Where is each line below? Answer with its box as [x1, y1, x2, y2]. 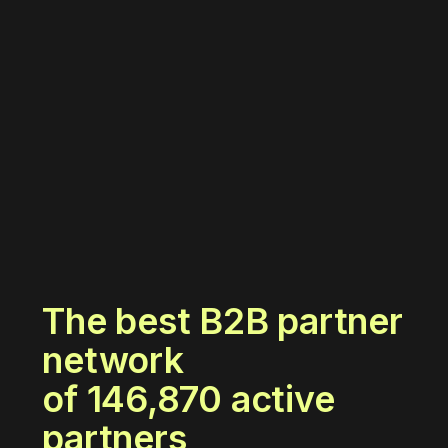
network [42, 337, 184, 382]
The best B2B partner [42, 298, 403, 343]
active [222, 376, 335, 421]
